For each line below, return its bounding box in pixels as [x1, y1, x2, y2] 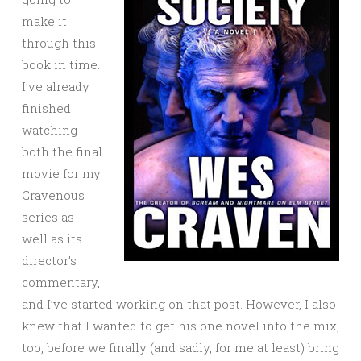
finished [22, 99, 71, 116]
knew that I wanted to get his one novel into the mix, [22, 317, 339, 334]
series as [22, 208, 74, 225]
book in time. [22, 56, 100, 73]
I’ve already [22, 77, 89, 94]
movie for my [22, 164, 101, 181]
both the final [22, 143, 102, 160]
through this [22, 34, 96, 51]
